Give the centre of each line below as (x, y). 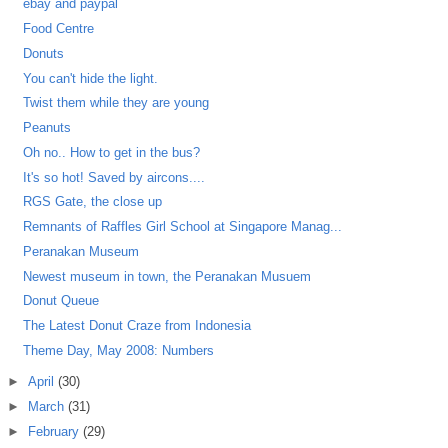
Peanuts (47, 128)
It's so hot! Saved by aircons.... (114, 177)
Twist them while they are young (116, 103)
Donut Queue (61, 301)
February (55, 431)
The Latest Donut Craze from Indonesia (137, 326)
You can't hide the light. (91, 78)
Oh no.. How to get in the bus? (112, 152)
